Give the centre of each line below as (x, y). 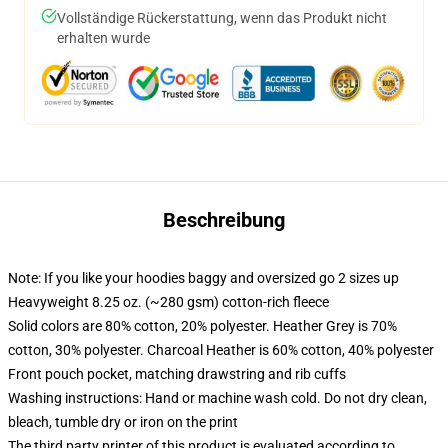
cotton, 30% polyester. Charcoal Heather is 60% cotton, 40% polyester (221, 350)
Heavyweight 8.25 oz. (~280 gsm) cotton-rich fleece (168, 302)
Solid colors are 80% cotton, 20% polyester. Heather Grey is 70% (202, 326)
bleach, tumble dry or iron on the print (123, 422)
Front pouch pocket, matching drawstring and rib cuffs (177, 374)
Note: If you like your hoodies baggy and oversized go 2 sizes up (203, 278)
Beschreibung (224, 220)
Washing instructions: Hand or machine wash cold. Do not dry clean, (217, 398)
